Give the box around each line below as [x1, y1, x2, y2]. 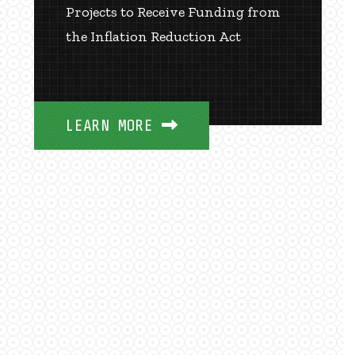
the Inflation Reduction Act [66, 27, 241, 45]
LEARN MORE [66, 116, 153, 135]
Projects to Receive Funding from [66, 2, 281, 21]
